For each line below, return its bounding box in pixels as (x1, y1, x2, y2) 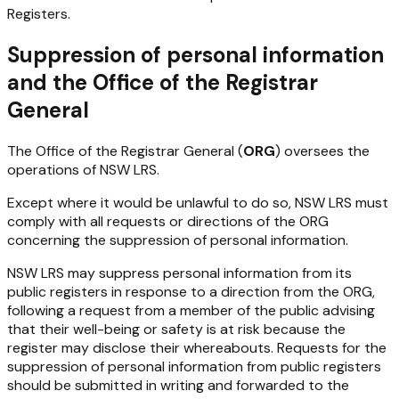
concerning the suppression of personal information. (7, 231, 348, 249)
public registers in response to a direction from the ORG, (7, 282, 375, 301)
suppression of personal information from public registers (7, 357, 381, 376)
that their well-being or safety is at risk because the (7, 320, 346, 338)
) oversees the (275, 142, 370, 160)
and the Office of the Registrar (7, 69, 318, 97)
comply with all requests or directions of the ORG (7, 212, 329, 231)
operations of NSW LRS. (7, 160, 159, 179)
